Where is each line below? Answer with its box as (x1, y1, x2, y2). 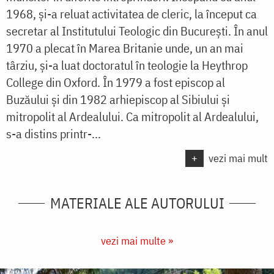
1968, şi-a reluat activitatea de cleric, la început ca (6, 6, 257, 23)
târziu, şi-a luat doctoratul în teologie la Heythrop (6, 57, 248, 74)
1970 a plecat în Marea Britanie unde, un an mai (6, 40, 243, 57)
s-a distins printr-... (6, 125, 101, 143)
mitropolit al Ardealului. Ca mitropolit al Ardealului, (6, 108, 259, 125)
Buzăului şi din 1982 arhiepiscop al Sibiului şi (6, 91, 230, 108)
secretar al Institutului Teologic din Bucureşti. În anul (6, 23, 268, 40)
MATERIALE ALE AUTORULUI (50, 193, 224, 213)
